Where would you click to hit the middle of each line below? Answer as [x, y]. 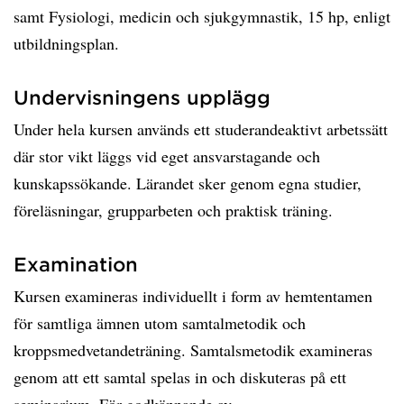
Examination [76, 264]
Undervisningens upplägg [142, 97]
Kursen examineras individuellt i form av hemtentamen [193, 296]
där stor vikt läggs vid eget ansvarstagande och [167, 156]
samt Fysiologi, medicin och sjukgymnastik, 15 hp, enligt [202, 16]
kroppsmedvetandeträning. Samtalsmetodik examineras [193, 350]
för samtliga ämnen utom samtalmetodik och [160, 323]
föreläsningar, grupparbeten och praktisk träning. [173, 210]
